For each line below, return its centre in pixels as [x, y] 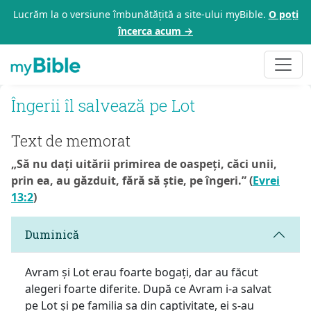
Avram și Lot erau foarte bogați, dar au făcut [142, 272]
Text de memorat [71, 140]
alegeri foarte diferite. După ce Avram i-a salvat [148, 288]
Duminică [52, 235]
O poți [283, 14]
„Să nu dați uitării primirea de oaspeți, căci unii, [144, 163]
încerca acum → [155, 31]
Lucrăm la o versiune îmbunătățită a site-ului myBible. [141, 14]
